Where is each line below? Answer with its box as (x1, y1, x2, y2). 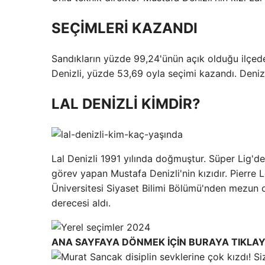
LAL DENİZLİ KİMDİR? (51, 95, 201, 112)
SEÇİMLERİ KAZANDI (51, 19, 198, 37)
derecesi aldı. (51, 196, 111, 209)
